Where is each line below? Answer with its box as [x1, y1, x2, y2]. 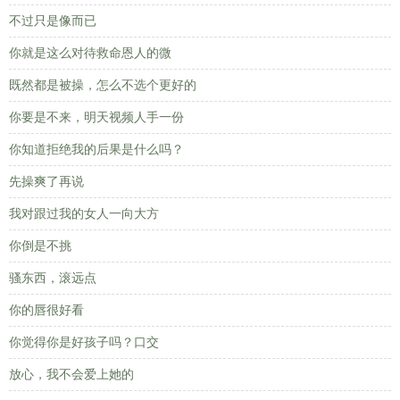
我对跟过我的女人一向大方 [9, 207, 159, 221]
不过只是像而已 [9, 14, 96, 28]
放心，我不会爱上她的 [9, 368, 134, 381]
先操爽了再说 [9, 175, 84, 188]
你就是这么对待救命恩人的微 [9, 46, 171, 60]
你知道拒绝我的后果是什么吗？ [9, 143, 184, 156]
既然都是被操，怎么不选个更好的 [9, 79, 196, 92]
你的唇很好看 [9, 304, 84, 317]
